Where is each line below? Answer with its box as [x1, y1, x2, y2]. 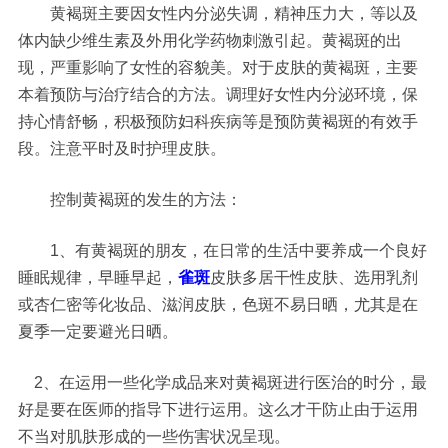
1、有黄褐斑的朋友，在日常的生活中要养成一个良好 [18, 240, 428, 259]
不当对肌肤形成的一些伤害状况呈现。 [18, 426, 291, 445]
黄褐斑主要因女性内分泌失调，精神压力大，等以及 [18, 4, 419, 23]
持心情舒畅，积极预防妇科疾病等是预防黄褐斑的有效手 [18, 112, 419, 131]
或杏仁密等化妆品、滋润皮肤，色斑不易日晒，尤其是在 [18, 294, 419, 313]
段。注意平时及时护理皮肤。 [18, 139, 227, 158]
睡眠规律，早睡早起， [18, 267, 179, 286]
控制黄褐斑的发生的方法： [18, 190, 243, 209]
